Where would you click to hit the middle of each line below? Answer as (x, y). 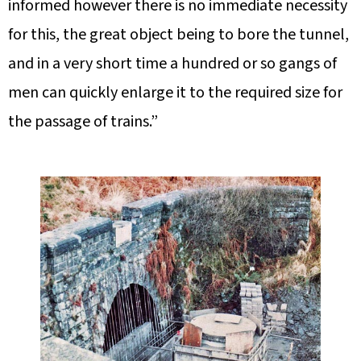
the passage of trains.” (83, 121)
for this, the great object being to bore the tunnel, (178, 34)
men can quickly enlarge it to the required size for (175, 92)
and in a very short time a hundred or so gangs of (172, 63)
